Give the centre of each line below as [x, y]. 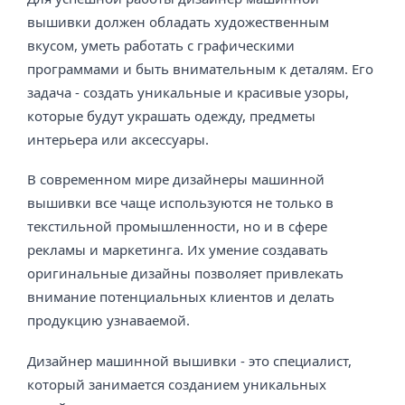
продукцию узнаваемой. [108, 320]
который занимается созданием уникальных [177, 384]
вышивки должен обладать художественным [178, 21]
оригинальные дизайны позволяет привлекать [185, 273]
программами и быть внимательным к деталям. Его [200, 68]
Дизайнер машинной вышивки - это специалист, [189, 361]
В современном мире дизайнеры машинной [176, 179]
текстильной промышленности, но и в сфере [177, 226]
